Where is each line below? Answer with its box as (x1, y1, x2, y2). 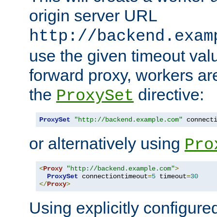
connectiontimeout (78, 172, 148, 180)
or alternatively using (29, 134, 185, 153)
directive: (134, 85, 204, 104)
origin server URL (29, 6, 157, 25)
